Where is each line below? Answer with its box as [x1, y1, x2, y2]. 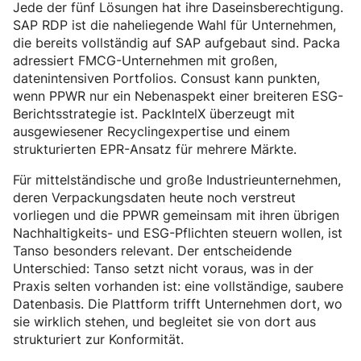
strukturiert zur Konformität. [13, 330, 184, 349]
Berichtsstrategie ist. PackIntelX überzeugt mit [13, 105, 295, 123]
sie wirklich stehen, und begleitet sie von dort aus [13, 313, 316, 331]
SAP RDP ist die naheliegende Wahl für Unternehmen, [13, 16, 336, 35]
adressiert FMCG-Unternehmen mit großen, [13, 52, 277, 70]
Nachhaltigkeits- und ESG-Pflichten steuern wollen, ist [13, 224, 342, 243]
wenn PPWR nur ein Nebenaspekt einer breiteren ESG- [13, 87, 343, 106]
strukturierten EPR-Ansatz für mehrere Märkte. [13, 140, 297, 159]
